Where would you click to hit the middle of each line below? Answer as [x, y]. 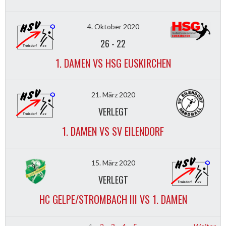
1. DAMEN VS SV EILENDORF [113, 131]
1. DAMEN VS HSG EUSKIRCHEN [113, 63]
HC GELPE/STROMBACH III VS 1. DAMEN [113, 200]
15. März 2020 [113, 163]
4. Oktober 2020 [113, 27]
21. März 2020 [113, 95]
